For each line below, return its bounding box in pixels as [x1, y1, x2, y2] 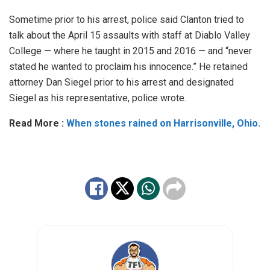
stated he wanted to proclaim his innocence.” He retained [9, 61, 248, 73]
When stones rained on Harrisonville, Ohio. [66, 118, 260, 130]
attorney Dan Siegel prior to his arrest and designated [9, 77, 234, 89]
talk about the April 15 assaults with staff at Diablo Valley [9, 30, 250, 42]
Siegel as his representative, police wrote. [9, 92, 186, 104]
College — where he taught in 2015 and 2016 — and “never [9, 45, 252, 57]
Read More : [9, 118, 66, 130]
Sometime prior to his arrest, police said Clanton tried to [9, 14, 244, 26]
